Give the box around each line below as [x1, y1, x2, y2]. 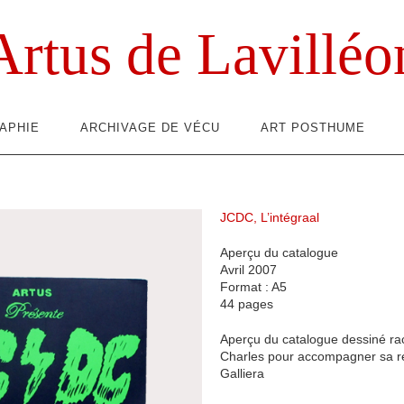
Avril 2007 [220, 262, 277, 277]
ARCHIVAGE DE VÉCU [80, 121, 220, 134]
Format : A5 [220, 280, 287, 294]
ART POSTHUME [261, 121, 365, 134]
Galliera [220, 366, 264, 381]
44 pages [220, 297, 273, 311]
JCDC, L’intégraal [220, 210, 319, 225]
